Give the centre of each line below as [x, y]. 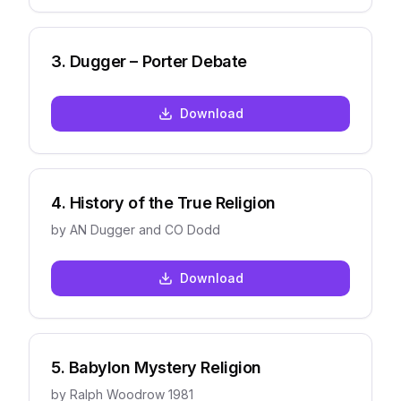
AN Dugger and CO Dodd [145, 230]
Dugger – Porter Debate [158, 61]
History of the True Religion [173, 203]
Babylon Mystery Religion [165, 367]
